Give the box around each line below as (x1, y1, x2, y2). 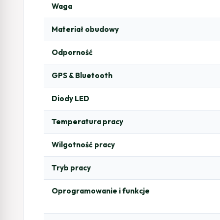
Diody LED (52, 93, 89, 103)
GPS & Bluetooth (52, 70, 112, 80)
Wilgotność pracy (52, 139, 115, 149)
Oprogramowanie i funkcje (52, 186, 150, 195)
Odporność (52, 47, 93, 57)
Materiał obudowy (52, 24, 119, 34)
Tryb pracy (52, 163, 91, 172)
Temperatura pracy (52, 116, 123, 126)
